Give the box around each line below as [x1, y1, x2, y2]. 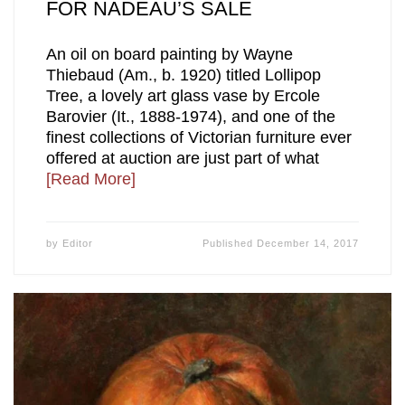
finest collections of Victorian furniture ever [45, 127, 352, 146]
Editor [61, 237, 93, 249]
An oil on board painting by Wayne [45, 44, 293, 63]
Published [202, 237, 258, 249]
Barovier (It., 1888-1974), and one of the [45, 107, 335, 126]
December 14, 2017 [257, 237, 360, 249]
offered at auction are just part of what [45, 148, 319, 167]
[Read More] [45, 169, 136, 188]
